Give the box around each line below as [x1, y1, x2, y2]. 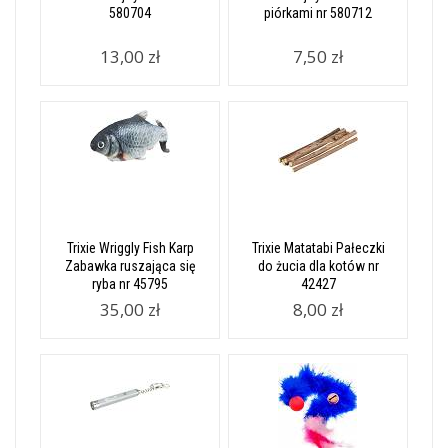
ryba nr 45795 [92, 276, 168, 293]
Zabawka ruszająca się [64, 258, 196, 275]
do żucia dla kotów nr [257, 258, 379, 275]
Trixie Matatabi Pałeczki [251, 240, 385, 257]
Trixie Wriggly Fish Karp [66, 240, 194, 257]
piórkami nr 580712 [264, 5, 372, 22]
